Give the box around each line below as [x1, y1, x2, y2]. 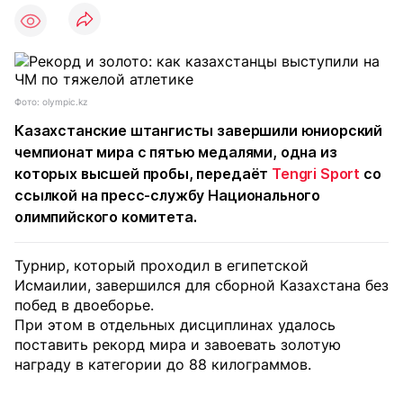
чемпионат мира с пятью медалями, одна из [14, 143, 337, 161]
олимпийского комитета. [14, 208, 197, 226]
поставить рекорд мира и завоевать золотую [14, 336, 341, 354]
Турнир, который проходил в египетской [14, 256, 309, 274]
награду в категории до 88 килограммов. [14, 355, 311, 373]
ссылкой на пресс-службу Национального [14, 186, 321, 204]
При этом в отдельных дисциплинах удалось [14, 316, 336, 334]
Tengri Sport [272, 165, 361, 183]
